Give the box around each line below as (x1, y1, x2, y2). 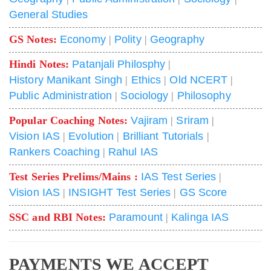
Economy (60, 33, 106, 45)
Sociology (120, 89, 169, 102)
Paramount (108, 211, 163, 223)
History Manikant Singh (9, 73, 123, 86)
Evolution (68, 129, 114, 142)
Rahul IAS (108, 145, 158, 158)
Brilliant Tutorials (122, 129, 204, 142)
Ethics (131, 73, 162, 86)
